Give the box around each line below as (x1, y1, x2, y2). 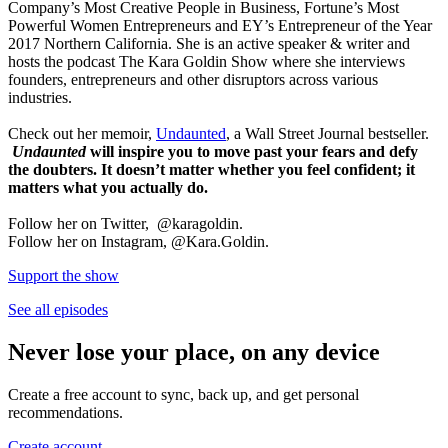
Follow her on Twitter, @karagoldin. (8, 214, 243, 232)
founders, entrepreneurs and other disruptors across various (8, 70, 378, 88)
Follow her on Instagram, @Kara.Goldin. (8, 232, 269, 250)
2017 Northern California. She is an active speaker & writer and (8, 34, 410, 52)
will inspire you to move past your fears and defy (86, 142, 418, 160)
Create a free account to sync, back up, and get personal (8, 385, 359, 403)
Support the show (8, 266, 119, 284)
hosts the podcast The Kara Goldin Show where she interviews (8, 52, 405, 70)
